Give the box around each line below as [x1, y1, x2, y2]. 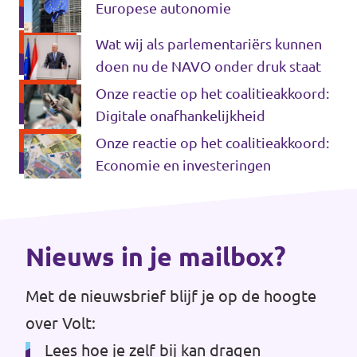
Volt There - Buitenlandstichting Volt [19, 126, 265, 142]
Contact [19, 57, 73, 73]
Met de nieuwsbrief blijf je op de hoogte [25, 287, 316, 305]
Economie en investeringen [96, 157, 271, 173]
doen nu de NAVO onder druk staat [96, 58, 321, 74]
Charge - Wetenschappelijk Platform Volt [19, 160, 291, 176]
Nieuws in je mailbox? [25, 242, 286, 271]
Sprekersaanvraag [19, 92, 139, 108]
